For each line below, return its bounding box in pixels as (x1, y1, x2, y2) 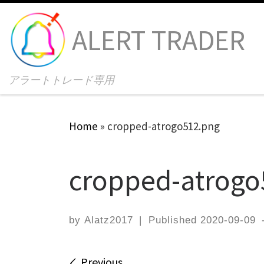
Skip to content (16, 11, 93, 26)
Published (148, 214, 200, 226)
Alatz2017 (84, 214, 133, 226)
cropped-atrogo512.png (107, 119, 220, 133)
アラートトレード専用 (8, 72, 115, 87)
